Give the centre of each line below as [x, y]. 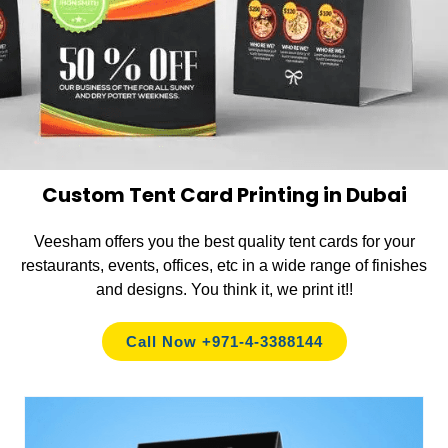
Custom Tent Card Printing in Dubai [224, 194]
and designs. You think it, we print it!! [224, 289]
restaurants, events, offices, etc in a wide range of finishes [224, 265]
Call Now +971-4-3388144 [224, 341]
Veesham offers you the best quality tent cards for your [224, 241]
